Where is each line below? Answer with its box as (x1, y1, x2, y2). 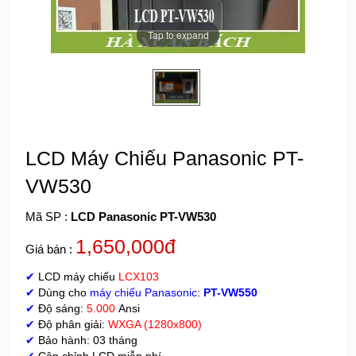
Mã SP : (25, 210, 71, 223)
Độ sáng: (35, 302, 87, 315)
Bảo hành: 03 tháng (35, 334, 137, 346)
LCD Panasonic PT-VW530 (71, 210, 216, 223)
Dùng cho (35, 286, 90, 299)
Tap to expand (147, 27, 209, 41)
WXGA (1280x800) (108, 318, 202, 331)
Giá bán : (25, 242, 75, 256)
